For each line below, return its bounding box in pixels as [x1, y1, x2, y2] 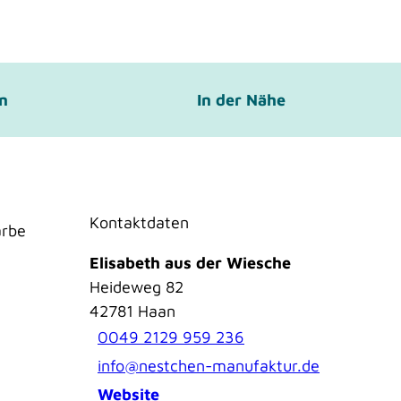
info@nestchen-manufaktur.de [98, 356, 320, 376]
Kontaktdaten [90, 212, 189, 232]
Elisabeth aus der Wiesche [90, 252, 291, 272]
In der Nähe [196, 90, 286, 109]
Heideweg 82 [90, 277, 183, 296]
